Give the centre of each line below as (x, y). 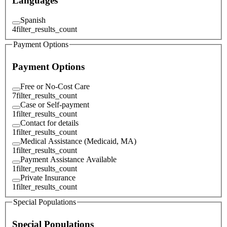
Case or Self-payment (55, 104)
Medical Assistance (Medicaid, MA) (78, 141)
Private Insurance (48, 177)
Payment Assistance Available (68, 159)
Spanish (33, 20)
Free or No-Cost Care (55, 86)
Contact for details (49, 123)
